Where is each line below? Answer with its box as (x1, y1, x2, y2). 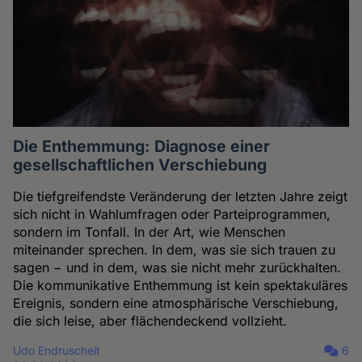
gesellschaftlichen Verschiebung (13, 154, 267, 175)
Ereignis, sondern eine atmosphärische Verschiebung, (13, 294, 339, 311)
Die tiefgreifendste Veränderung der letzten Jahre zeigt (13, 187, 348, 204)
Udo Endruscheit (13, 343, 101, 357)
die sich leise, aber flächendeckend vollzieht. (13, 312, 288, 329)
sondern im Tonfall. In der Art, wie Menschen (13, 223, 286, 240)
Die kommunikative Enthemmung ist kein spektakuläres (13, 276, 348, 293)
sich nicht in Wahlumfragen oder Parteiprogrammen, (13, 205, 331, 222)
